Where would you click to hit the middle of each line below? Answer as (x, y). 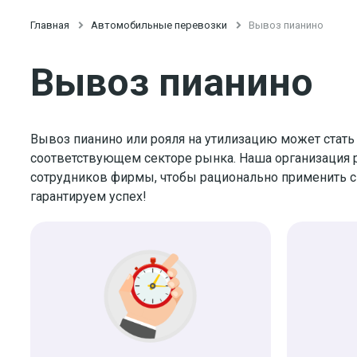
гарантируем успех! (88, 196)
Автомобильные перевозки (159, 25)
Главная (50, 25)
